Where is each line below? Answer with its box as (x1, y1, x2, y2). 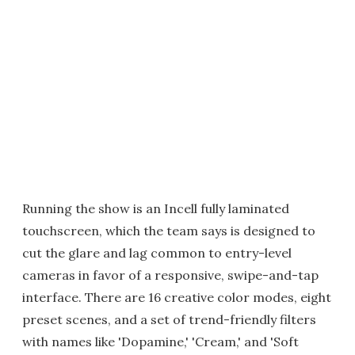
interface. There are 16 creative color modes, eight (22, 288, 331, 305)
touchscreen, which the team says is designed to (22, 222, 315, 239)
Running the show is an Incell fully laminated (22, 200, 289, 216)
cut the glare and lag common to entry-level (22, 244, 292, 261)
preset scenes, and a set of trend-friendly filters (22, 311, 316, 327)
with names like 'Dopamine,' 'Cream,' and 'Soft (22, 333, 299, 349)
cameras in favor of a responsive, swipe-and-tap (22, 266, 319, 283)
